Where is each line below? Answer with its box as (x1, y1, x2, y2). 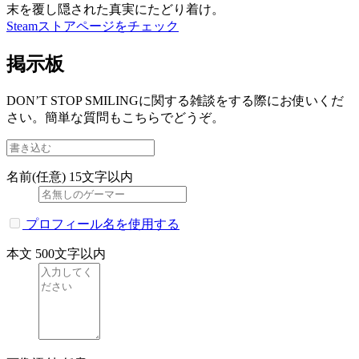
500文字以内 (35, 246, 106, 260)
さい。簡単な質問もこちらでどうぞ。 (6, 110, 224, 124)
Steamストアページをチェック (6, 19, 179, 34)
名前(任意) (6, 169, 66, 184)
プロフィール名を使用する (22, 216, 179, 231)
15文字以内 (69, 169, 133, 184)
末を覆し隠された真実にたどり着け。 (6, 2, 224, 17)
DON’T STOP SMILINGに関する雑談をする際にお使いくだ (6, 93, 344, 107)
